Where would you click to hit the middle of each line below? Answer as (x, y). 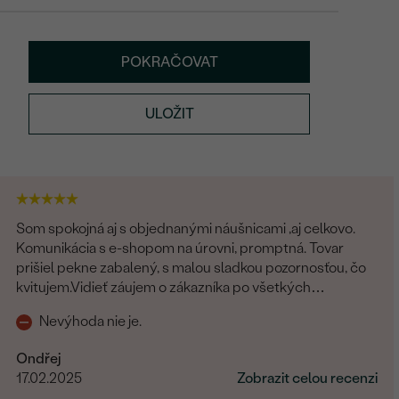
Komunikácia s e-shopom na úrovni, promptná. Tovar (163, 248)
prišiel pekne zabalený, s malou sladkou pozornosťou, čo (191, 268)
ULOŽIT (169, 114)
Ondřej (39, 359)
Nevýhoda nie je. (92, 322)
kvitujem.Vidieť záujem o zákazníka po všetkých (164, 288)
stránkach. (49, 307)
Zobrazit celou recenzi (307, 379)
